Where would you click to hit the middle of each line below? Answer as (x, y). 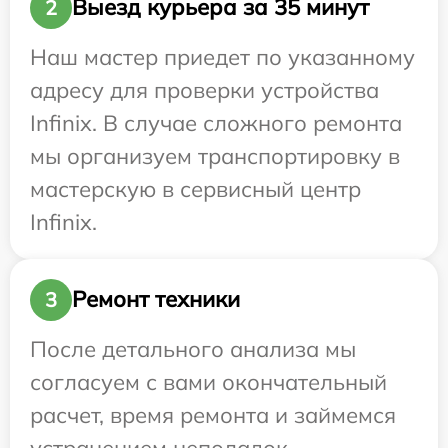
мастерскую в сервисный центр (195, 188)
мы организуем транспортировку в (215, 155)
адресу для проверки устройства (204, 89)
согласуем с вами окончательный (208, 381)
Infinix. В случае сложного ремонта (216, 122)
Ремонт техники (156, 299)
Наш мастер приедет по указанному (222, 56)
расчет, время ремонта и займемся (213, 414)
